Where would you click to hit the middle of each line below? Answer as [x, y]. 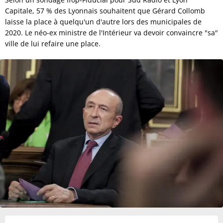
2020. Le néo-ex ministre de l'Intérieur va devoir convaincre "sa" [111, 33]
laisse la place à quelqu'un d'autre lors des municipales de [103, 22]
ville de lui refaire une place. [53, 44]
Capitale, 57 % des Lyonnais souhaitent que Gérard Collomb [105, 11]
